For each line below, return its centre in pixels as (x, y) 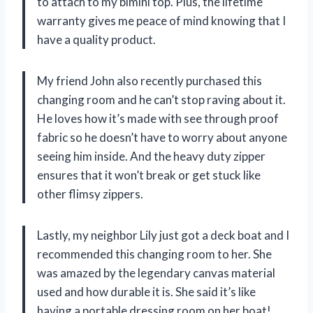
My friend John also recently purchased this (150, 81)
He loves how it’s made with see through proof (158, 119)
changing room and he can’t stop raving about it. (161, 100)
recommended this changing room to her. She (154, 254)
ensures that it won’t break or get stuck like (149, 175)
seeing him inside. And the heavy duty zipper (151, 156)
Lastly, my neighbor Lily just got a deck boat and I (163, 235)
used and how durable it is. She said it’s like (146, 292)
